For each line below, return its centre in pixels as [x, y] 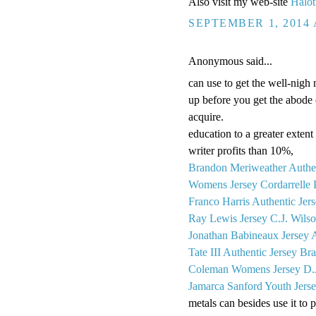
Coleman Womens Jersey [244, 269]
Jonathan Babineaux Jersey [249, 236]
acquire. [206, 117]
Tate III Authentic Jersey [243, 253]
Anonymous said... [230, 61]
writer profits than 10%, [241, 151]
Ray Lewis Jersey [228, 219]
